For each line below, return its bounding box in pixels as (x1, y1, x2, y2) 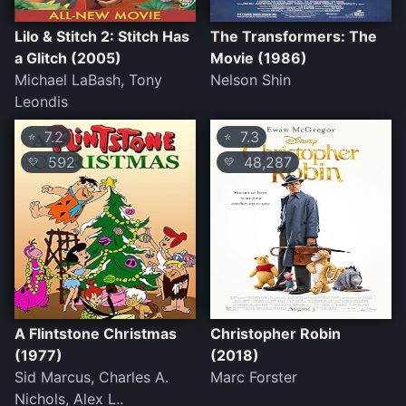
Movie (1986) (210, 49, 307, 68)
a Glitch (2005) (14, 49, 121, 68)
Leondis (14, 92, 68, 111)
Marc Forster (210, 368, 297, 387)
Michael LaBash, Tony (14, 71, 162, 90)
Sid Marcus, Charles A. (14, 368, 169, 387)
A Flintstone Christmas (14, 324, 177, 343)
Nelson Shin (210, 71, 291, 90)
